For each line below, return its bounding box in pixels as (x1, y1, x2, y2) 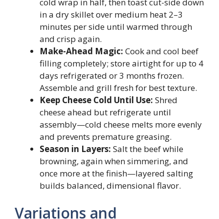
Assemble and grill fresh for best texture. (40, 82, 197, 93)
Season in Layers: (40, 143, 111, 154)
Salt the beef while (111, 143, 183, 154)
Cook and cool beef (123, 45, 198, 57)
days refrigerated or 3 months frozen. (40, 70, 184, 81)
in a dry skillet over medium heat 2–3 (40, 9, 183, 20)
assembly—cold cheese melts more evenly (40, 119, 202, 130)
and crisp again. (40, 33, 102, 44)
